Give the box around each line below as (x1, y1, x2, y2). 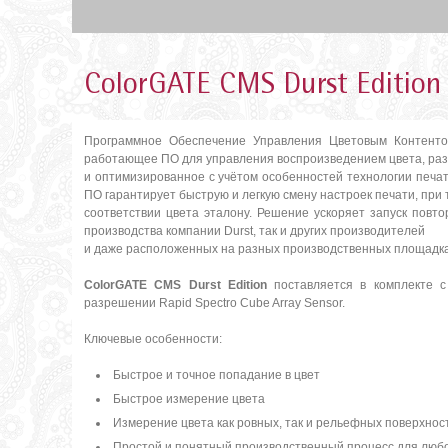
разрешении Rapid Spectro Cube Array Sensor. (84, 295, 345, 310)
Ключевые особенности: (84, 331, 222, 346)
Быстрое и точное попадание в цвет (113, 367, 320, 382)
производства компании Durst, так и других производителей (84, 223, 425, 238)
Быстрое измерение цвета (113, 391, 265, 406)
